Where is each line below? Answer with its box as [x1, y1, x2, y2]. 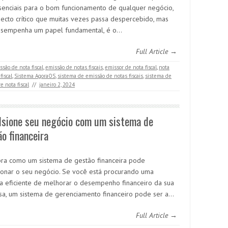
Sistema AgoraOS [14, 72, 55, 79]
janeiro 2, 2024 [39, 81, 75, 88]
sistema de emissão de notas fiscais [58, 72, 143, 79]
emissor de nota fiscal [105, 64, 157, 71]
